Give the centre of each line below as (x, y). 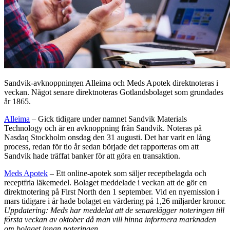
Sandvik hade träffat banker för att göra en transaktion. (92, 156)
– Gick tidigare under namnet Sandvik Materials (108, 119)
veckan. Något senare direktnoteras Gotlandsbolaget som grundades (114, 92)
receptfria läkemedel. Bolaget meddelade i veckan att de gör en (106, 182)
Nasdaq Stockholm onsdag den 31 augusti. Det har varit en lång (107, 137)
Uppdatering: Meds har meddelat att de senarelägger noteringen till (114, 210)
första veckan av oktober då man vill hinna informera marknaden (110, 219)
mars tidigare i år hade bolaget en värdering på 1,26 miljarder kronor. (115, 201)
